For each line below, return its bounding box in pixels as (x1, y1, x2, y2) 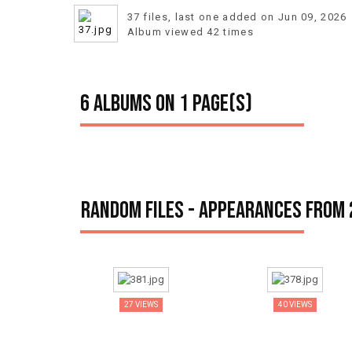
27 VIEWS (123, 300, 158, 309)
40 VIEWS (278, 300, 312, 309)
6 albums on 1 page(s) (79, 90, 252, 118)
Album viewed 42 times (126, 26, 254, 38)
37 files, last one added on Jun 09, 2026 (126, 11, 347, 23)
